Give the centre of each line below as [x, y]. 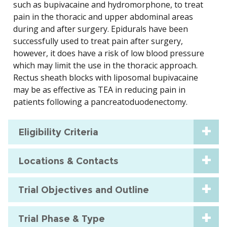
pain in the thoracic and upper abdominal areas [103, 17]
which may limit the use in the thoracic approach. [105, 66]
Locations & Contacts [68, 161]
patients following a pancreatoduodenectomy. [100, 102]
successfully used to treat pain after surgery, [98, 41]
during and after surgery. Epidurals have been [101, 29]
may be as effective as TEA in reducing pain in [99, 90]
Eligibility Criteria [58, 132]
